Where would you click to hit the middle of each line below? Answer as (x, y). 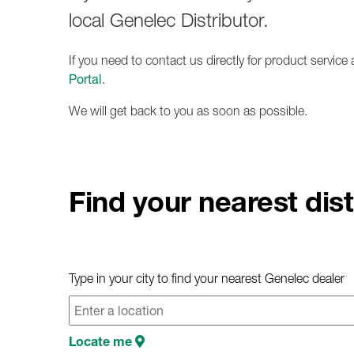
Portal (85, 79)
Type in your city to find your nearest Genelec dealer (207, 278)
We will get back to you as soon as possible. (188, 110)
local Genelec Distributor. (169, 20)
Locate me (102, 342)
